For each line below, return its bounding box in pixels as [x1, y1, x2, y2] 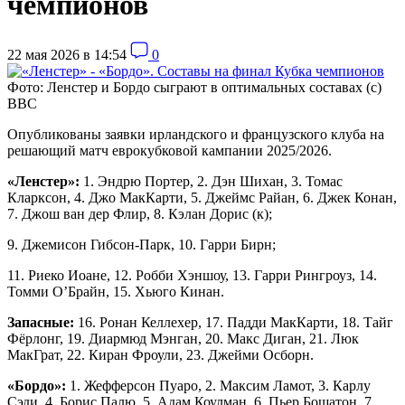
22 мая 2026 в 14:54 [7, 46, 127, 62]
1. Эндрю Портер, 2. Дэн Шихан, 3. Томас [83, 173, 343, 189]
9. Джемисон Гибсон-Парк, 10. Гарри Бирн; [7, 236, 276, 252]
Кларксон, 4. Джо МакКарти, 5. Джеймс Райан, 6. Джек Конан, [7, 189, 397, 205]
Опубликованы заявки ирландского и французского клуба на [7, 126, 384, 142]
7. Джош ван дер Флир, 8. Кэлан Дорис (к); [7, 205, 272, 221]
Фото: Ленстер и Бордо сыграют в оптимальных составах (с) [7, 79, 381, 95]
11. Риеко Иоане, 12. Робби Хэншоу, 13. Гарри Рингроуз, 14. [7, 267, 377, 283]
